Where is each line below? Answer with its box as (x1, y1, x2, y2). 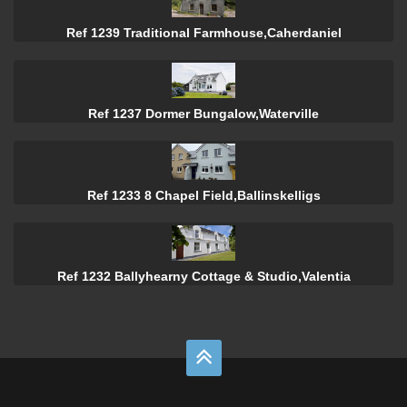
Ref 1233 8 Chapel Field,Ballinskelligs (86, 187, 321, 203)
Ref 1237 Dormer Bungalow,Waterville (88, 106, 319, 122)
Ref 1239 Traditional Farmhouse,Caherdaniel (65, 25, 342, 41)
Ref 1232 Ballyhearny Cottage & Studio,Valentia (56, 268, 351, 283)
